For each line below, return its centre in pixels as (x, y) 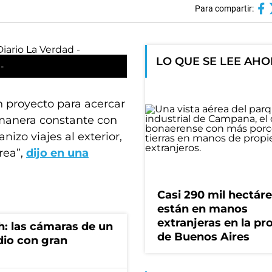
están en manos (202, 209)
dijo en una (57, 153)
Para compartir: (224, 8)
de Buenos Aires (203, 237)
